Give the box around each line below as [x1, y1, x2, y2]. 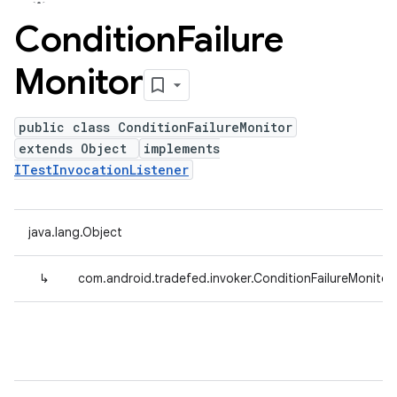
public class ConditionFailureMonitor [19, 119, 292, 136]
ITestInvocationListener [14, 161, 189, 178]
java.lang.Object [28, 224, 122, 240]
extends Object [19, 140, 135, 157]
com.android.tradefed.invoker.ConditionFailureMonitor [78, 270, 393, 286]
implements [144, 140, 220, 157]
